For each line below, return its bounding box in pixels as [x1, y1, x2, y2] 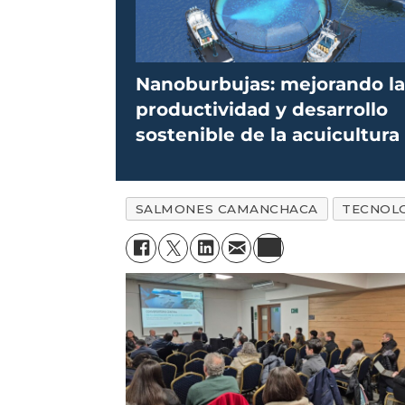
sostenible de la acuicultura [136, 123, 400, 146]
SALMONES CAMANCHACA [135, 201, 319, 216]
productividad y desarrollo [136, 98, 389, 120]
